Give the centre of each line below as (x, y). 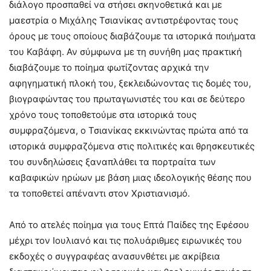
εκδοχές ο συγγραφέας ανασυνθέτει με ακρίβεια (115, 256)
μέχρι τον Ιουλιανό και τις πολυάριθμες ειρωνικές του (126, 241)
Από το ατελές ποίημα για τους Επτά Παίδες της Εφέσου (129, 225)
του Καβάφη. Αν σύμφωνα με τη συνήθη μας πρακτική (126, 52)
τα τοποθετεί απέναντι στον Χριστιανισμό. (100, 194)
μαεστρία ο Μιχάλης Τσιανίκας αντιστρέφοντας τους (124, 21)
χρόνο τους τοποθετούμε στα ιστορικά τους (103, 115)
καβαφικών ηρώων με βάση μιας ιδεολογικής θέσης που (130, 178)
